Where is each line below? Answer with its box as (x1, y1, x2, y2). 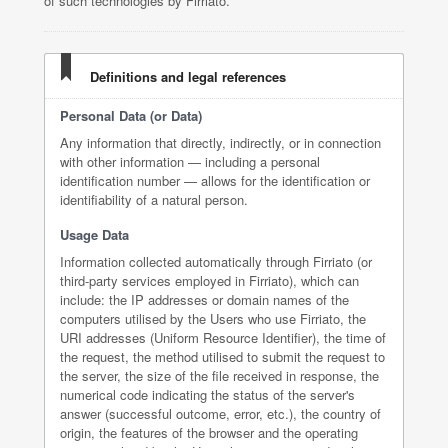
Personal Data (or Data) (60, 106, 202, 125)
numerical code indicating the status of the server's (60, 385, 355, 404)
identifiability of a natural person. (60, 190, 248, 209)
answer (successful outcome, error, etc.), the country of (60, 404, 381, 423)
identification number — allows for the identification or (60, 171, 370, 190)
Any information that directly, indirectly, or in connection (60, 133, 381, 152)
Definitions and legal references (90, 67, 286, 86)
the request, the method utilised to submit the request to (60, 347, 385, 366)
